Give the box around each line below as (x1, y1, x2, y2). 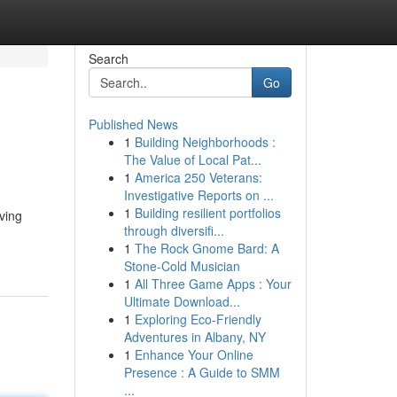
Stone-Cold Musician (123, 257, 240, 275)
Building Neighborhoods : (134, 133, 276, 151)
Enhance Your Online (134, 346, 253, 363)
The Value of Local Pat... (123, 151, 261, 168)
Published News (88, 115, 178, 133)
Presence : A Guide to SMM (123, 363, 280, 381)
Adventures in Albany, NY (123, 328, 266, 346)
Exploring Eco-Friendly (134, 310, 261, 328)
